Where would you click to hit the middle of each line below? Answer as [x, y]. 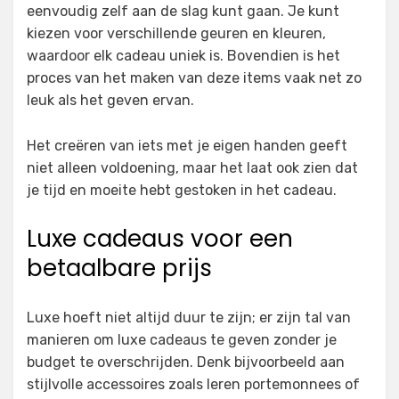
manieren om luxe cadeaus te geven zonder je [182, 340]
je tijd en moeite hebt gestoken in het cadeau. [182, 191]
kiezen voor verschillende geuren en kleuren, [176, 34]
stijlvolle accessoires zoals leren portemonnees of [193, 385]
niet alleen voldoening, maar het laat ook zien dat [192, 168]
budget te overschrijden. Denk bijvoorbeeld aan [186, 362]
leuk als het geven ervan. [110, 101]
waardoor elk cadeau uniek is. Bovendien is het [183, 56]
